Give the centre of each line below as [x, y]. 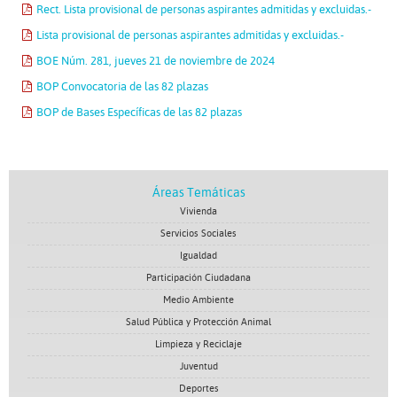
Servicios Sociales [198, 234]
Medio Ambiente [198, 300]
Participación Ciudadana [198, 278]
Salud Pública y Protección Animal [198, 322]
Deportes [198, 389]
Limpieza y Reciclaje [198, 344]
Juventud [198, 366]
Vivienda [198, 211]
